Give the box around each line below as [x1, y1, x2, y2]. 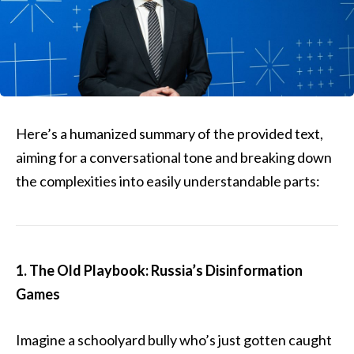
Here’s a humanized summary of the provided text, [16, 125, 323, 142]
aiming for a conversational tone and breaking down [16, 149, 332, 166]
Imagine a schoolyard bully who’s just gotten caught [16, 330, 332, 348]
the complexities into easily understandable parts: [16, 172, 320, 190]
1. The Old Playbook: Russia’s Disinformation [16, 262, 303, 279]
